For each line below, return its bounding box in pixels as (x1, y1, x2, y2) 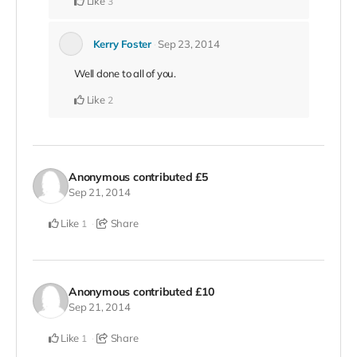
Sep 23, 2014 (157, 37, 220, 51)
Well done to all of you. (74, 67, 176, 80)
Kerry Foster (92, 37, 151, 51)
